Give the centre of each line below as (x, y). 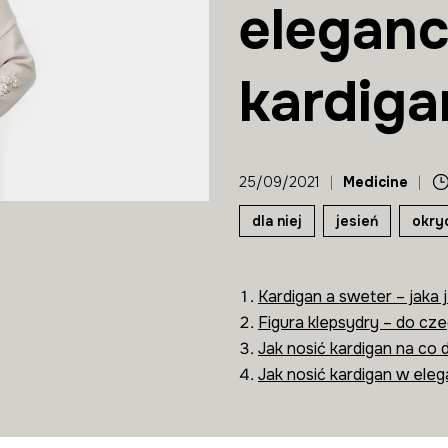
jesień (357, 221)
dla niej (277, 221)
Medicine (375, 182)
